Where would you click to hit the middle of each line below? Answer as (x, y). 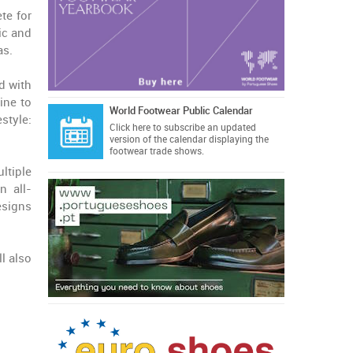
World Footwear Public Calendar (181, 111)
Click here (130, 128)
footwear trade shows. (156, 151)
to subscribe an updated (203, 128)
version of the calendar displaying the (189, 139)
